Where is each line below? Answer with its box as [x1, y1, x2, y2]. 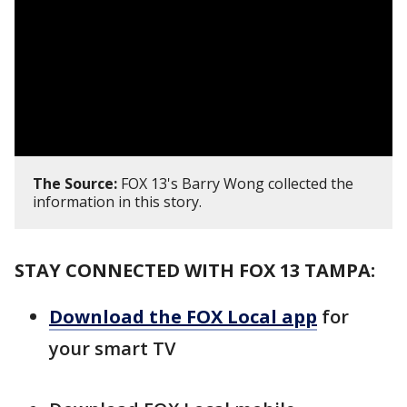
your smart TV [49, 335, 175, 361]
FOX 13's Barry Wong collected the [117, 173, 353, 194]
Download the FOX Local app [49, 303, 317, 329]
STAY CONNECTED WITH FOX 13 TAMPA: [15, 257, 375, 283]
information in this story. [33, 191, 202, 212]
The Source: [33, 173, 117, 194]
